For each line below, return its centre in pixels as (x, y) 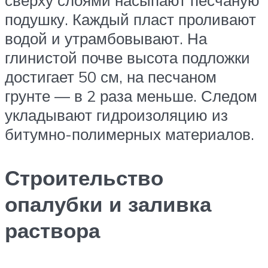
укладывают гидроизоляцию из (116, 115)
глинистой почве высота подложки (127, 58)
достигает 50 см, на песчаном (111, 77)
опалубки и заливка (108, 204)
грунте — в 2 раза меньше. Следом (131, 96)
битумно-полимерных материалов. (130, 134)
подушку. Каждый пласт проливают (130, 19)
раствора (52, 231)
